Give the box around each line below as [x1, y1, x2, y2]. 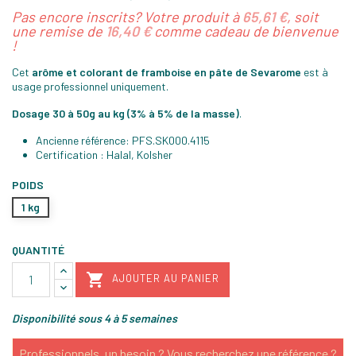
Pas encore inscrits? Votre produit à [12, 7, 242, 25]
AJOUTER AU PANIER [112, 272, 219, 285]
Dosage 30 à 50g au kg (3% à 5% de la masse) [12, 106, 239, 120]
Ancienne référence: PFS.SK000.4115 [36, 133, 210, 147]
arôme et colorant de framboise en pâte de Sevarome [32, 64, 301, 79]
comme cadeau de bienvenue [151, 21, 339, 40]
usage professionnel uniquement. [12, 79, 173, 93]
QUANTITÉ [12, 242, 64, 257]
